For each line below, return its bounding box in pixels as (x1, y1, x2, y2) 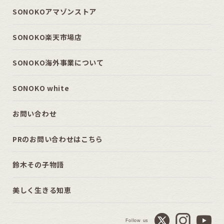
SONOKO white (12, 83, 69, 93)
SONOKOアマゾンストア (12, 6, 97, 17)
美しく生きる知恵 (12, 185, 71, 195)
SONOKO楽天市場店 (12, 32, 82, 42)
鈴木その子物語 (12, 159, 64, 170)
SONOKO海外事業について (12, 57, 104, 68)
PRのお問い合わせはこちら (12, 134, 103, 144)
